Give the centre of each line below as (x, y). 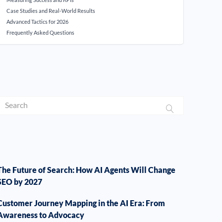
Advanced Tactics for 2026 (38, 22)
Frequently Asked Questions (41, 32)
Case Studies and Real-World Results (51, 11)
